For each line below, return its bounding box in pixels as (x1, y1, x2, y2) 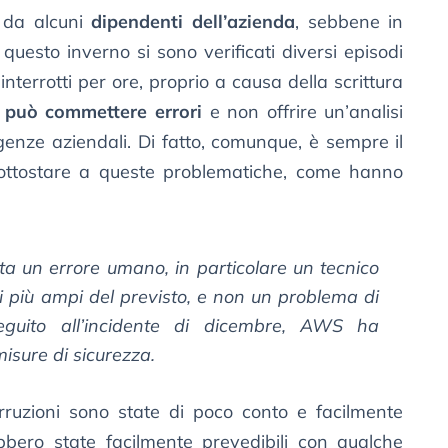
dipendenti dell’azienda (91, 10, 296, 34)
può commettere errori (4, 100, 202, 124)
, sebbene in (295, 10, 404, 34)
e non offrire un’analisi (201, 100, 404, 124)
